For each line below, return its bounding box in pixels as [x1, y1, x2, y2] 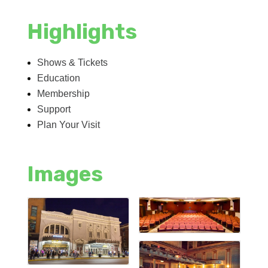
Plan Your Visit [37, 119, 100, 130]
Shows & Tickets [37, 57, 108, 68]
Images [28, 161, 103, 187]
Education [37, 72, 81, 83]
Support [37, 103, 71, 114]
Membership [37, 88, 90, 99]
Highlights [28, 19, 138, 44]
